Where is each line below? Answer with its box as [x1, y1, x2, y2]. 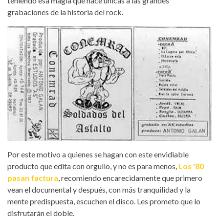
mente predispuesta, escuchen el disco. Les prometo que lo [7, 197, 200, 206]
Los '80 [178, 161, 204, 171]
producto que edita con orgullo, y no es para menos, [7, 161, 178, 171]
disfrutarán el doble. [7, 208, 76, 218]
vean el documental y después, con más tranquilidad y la [7, 185, 191, 195]
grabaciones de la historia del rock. [7, 7, 123, 17]
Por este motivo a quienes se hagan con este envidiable [7, 150, 189, 159]
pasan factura [7, 173, 58, 183]
